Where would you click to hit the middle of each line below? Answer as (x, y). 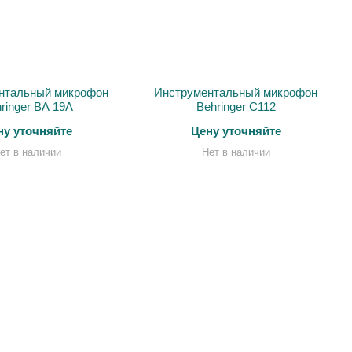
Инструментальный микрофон (236, 92)
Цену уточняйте (236, 131)
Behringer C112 (236, 106)
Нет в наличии (236, 152)
